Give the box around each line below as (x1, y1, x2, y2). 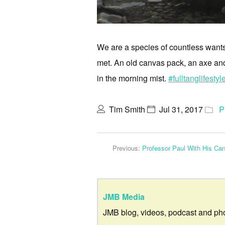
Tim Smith (109, 103, 145, 115)
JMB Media (103, 190, 145, 202)
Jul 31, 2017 (159, 103, 203, 115)
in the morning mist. (97, 72, 168, 84)
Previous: (113, 143, 142, 153)
